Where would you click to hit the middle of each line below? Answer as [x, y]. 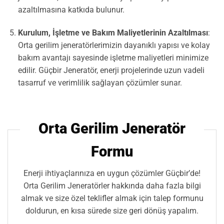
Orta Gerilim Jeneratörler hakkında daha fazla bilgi [112, 185]
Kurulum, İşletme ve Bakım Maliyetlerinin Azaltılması [113, 33]
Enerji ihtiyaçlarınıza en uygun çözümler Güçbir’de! [112, 173]
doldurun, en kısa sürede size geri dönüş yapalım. [112, 210]
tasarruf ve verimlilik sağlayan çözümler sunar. [100, 83]
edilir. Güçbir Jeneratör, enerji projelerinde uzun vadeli [111, 70]
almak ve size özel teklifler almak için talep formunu [112, 198]
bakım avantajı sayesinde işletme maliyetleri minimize [113, 58]
